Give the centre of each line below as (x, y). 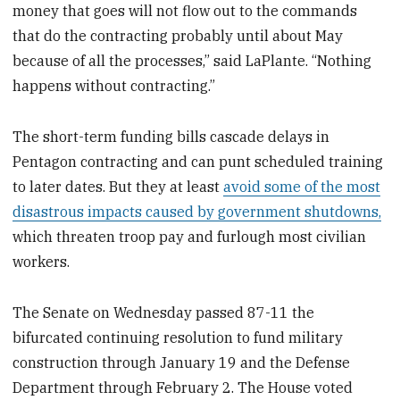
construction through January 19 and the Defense (182, 362)
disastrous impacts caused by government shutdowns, (197, 212)
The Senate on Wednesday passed (129, 312)
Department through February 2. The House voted (183, 387)
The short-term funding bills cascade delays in (171, 137)
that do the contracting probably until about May (178, 36)
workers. (42, 262)
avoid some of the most (302, 187)
